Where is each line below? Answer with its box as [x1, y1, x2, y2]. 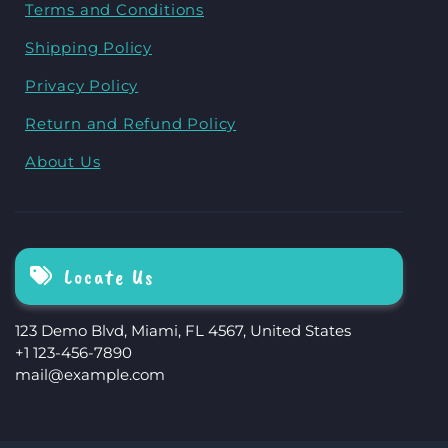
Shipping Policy [25, 37, 152, 57]
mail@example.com [15, 364, 165, 384]
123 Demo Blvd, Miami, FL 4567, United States [15, 320, 351, 340]
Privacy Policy [25, 75, 139, 95]
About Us [25, 151, 101, 171]
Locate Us [64, 262, 154, 291]
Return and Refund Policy [25, 113, 237, 133]
